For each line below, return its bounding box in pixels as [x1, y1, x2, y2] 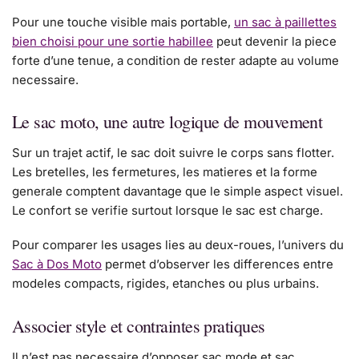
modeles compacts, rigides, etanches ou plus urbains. [12, 276, 319, 292]
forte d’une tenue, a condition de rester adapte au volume [12, 52, 339, 68]
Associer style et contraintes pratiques [12, 313, 265, 337]
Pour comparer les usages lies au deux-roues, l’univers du [12, 237, 344, 253]
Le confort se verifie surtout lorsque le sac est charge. [12, 203, 323, 218]
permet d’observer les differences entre [102, 256, 333, 272]
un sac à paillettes [234, 14, 337, 30]
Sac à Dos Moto [12, 256, 102, 272]
